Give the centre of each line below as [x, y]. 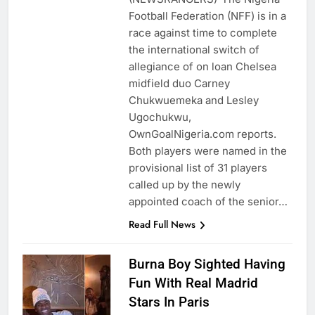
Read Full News [162, 225]
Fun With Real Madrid [193, 283]
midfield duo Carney [179, 84]
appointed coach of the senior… [208, 202]
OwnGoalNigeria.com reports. [202, 134]
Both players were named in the [207, 151]
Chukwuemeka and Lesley [193, 101]
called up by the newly [184, 185]
